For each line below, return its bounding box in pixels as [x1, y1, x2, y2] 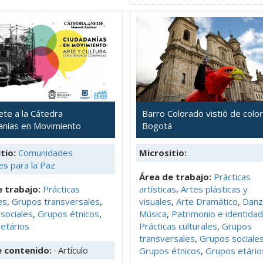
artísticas [139, 183, 176, 195]
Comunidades [18, 146, 73, 159]
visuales [139, 195, 171, 207]
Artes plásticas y [181, 183, 248, 195]
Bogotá [142, 119, 172, 131]
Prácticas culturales [139, 220, 217, 232]
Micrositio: [139, 146, 187, 159]
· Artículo [54, 244, 88, 256]
